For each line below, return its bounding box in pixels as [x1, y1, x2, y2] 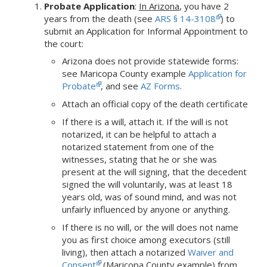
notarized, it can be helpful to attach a [62, 128, 216, 140]
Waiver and [188, 246, 234, 258]
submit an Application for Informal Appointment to [44, 24, 248, 37]
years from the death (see [44, 12, 155, 24]
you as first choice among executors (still [62, 233, 230, 246]
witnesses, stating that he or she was [62, 153, 217, 165]
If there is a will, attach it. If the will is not [62, 115, 228, 128]
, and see [101, 79, 141, 92]
